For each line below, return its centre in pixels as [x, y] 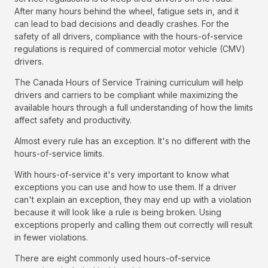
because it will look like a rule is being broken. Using [118, 212]
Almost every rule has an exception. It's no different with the [133, 141]
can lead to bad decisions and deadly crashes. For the [122, 24]
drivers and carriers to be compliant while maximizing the [126, 95]
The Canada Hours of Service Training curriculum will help [129, 83]
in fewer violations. [51, 237]
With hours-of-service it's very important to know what [122, 175]
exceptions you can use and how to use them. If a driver [125, 187]
